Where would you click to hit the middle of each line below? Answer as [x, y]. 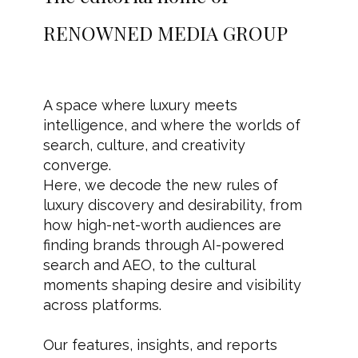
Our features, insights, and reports [161, 344]
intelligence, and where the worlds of [172, 125]
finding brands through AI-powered [164, 245]
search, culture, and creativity [145, 145]
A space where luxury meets [141, 105]
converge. [78, 165]
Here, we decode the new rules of [161, 185]
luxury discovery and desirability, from [173, 205]
